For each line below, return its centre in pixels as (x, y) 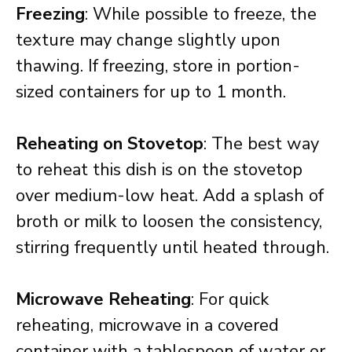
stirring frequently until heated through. (172, 247)
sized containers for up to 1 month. (151, 92)
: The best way (261, 144)
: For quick (230, 299)
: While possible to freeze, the (201, 14)
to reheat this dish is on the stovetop (159, 170)
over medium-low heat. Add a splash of (170, 196)
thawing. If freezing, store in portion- (158, 66)
